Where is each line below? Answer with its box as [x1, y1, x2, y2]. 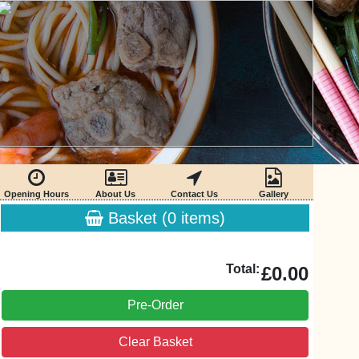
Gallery [259, 189, 289, 199]
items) [176, 209, 225, 227]
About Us [95, 189, 136, 199]
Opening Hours [3, 189, 69, 199]
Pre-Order [127, 298, 184, 312]
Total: [226, 262, 260, 276]
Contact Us [171, 189, 219, 199]
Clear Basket [118, 335, 192, 349]
